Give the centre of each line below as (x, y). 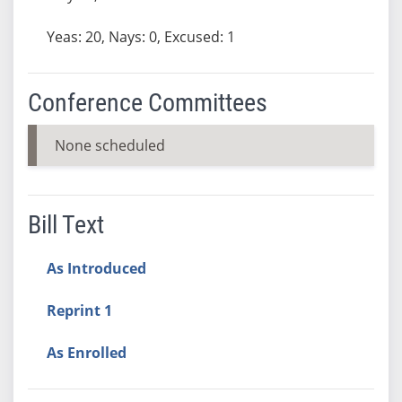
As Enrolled (86, 352)
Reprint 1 (79, 310)
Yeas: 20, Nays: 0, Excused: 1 (140, 36)
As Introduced (96, 268)
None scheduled (109, 145)
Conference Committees (147, 102)
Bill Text (66, 224)
